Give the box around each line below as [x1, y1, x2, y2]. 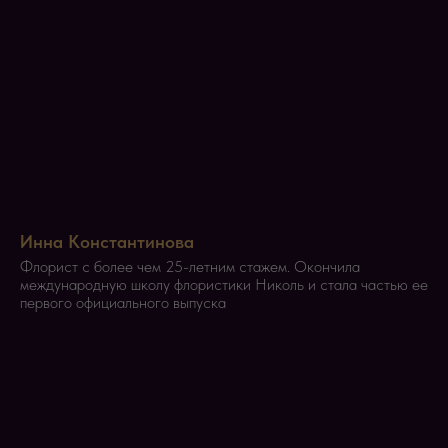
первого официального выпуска [20, 292, 226, 312]
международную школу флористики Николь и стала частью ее [20, 274, 428, 294]
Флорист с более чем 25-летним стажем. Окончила [20, 256, 360, 276]
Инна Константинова [20, 230, 194, 252]
